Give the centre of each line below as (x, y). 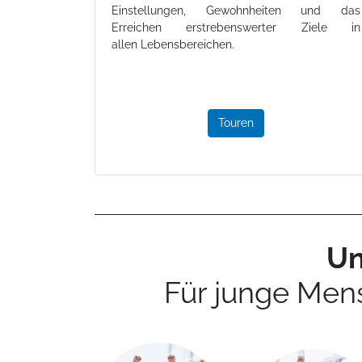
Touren (236, 123)
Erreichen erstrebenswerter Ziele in (236, 28)
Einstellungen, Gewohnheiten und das (236, 11)
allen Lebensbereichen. (173, 45)
